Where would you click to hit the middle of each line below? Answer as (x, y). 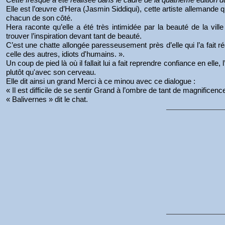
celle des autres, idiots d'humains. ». (66, 54)
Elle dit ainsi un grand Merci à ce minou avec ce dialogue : (101, 81)
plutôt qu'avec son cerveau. (53, 72)
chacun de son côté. (40, 18)
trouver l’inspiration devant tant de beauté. (75, 36)
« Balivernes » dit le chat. (47, 99)
